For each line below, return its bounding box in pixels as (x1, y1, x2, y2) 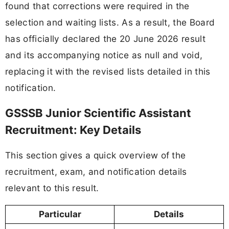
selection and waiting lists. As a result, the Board (5, 16, 215, 28)
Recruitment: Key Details (5, 123, 141, 137)
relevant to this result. (5, 182, 99, 194)
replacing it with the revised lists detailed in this (5, 65, 211, 77)
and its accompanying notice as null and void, (5, 49, 203, 60)
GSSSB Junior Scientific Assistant (5, 106, 191, 120)
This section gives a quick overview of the (5, 150, 186, 161)
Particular (38, 209, 81, 220)
